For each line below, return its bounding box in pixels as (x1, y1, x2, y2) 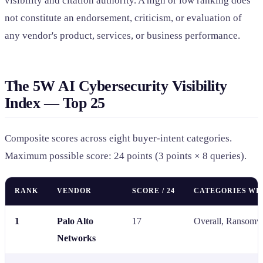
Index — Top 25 (5, 95, 105, 112)
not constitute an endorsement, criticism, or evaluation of (5, 12, 242, 23)
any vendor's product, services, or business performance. (5, 29, 240, 41)
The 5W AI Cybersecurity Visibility (5, 77, 227, 95)
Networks (57, 233, 96, 244)
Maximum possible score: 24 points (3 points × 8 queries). (5, 150, 247, 162)
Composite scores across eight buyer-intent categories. (5, 133, 232, 144)
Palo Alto (57, 216, 93, 227)
